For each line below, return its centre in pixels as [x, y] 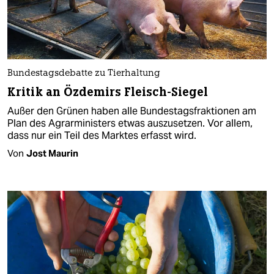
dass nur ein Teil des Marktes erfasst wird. [102, 135]
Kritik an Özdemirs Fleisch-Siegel [108, 92]
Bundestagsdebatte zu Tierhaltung [84, 73]
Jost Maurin [52, 153]
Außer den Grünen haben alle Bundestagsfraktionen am [132, 111]
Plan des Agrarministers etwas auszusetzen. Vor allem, [130, 123]
